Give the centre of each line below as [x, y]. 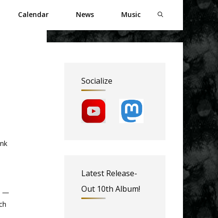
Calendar [34, 14]
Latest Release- [109, 173]
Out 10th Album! [111, 189]
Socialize [97, 81]
